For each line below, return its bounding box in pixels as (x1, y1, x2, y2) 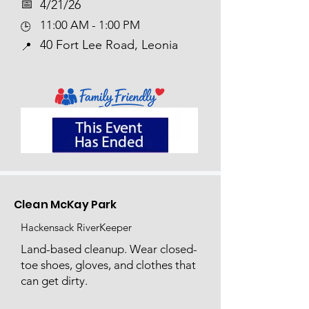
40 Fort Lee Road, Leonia (40, 37, 178, 52)
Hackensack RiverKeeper (21, 221, 132, 234)
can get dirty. (21, 274, 88, 288)
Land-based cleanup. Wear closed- (21, 242, 197, 256)
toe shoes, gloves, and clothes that (21, 258, 196, 272)
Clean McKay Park (14, 197, 117, 212)
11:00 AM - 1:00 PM (40, 18, 140, 32)
